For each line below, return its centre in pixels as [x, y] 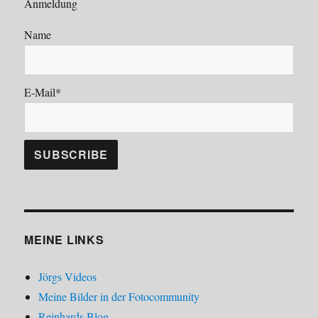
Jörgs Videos [68, 276]
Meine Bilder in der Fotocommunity [119, 296]
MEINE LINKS [64, 239]
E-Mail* [43, 92]
